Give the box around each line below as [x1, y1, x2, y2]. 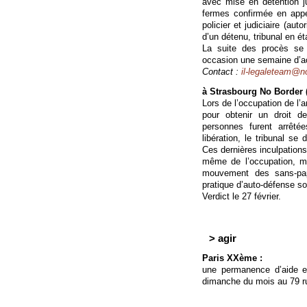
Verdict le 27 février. [202, 191, 281, 201]
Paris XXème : [202, 253, 262, 263]
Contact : [202, 66, 241, 77]
